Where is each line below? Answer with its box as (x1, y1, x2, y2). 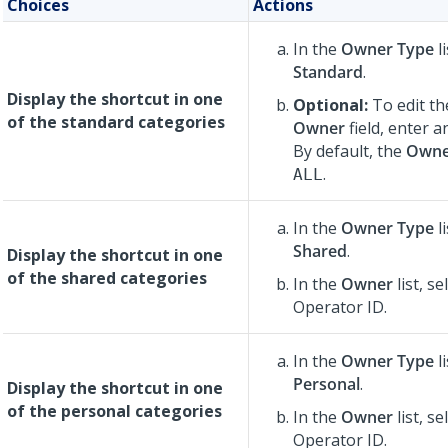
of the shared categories (7, 267, 207, 289)
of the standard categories (7, 111, 225, 133)
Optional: (293, 94, 372, 116)
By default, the (293, 140, 406, 162)
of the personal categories (7, 400, 222, 422)
